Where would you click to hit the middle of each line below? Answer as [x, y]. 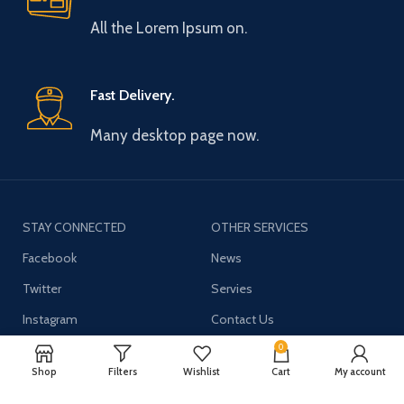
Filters [123, 372]
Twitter [42, 288]
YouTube [47, 349]
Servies [232, 288]
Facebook [50, 257]
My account [360, 372]
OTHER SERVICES [260, 227]
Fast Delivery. [133, 95]
